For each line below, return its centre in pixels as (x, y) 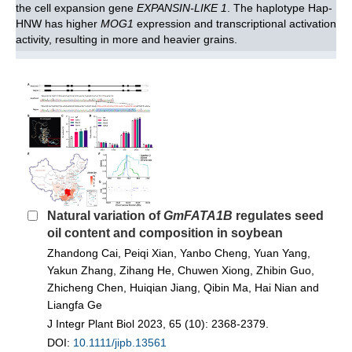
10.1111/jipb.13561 (120, 342)
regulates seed (278, 215)
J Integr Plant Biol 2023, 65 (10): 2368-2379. (161, 323)
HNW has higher (58, 23)
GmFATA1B (198, 215)
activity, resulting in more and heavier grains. (126, 39)
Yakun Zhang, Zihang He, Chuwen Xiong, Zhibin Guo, (181, 270)
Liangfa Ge (75, 304)
